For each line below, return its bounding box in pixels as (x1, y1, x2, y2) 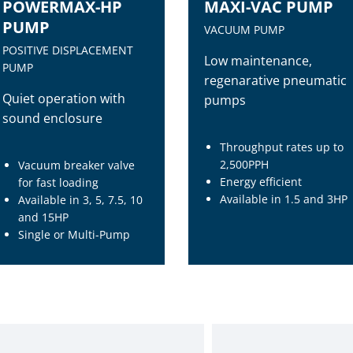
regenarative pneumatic (204, 72, 347, 89)
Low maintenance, (204, 52, 313, 69)
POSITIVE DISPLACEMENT (2, 43, 133, 58)
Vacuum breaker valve (17, 158, 135, 173)
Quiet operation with (2, 90, 125, 107)
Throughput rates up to (220, 139, 344, 154)
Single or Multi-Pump (17, 227, 130, 242)
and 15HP (17, 210, 69, 225)
